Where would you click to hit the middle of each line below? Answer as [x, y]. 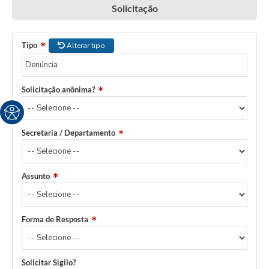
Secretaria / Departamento [68, 133]
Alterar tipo [85, 46]
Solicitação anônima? [58, 90]
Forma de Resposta [55, 219]
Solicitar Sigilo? [49, 263]
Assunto [36, 176]
